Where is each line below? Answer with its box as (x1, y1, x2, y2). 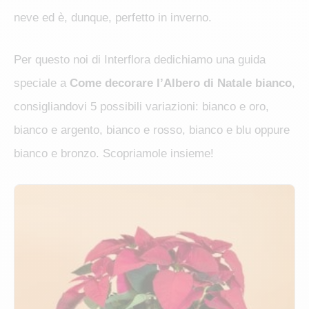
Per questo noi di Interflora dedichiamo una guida (14, 53, 266, 67)
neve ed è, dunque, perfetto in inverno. (14, 10, 212, 24)
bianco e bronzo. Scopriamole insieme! (14, 147, 217, 161)
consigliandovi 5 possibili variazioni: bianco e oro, (14, 100, 269, 114)
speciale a (14, 77, 66, 90)
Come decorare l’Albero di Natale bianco (66, 77, 292, 90)
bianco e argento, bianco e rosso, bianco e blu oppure (14, 123, 290, 137)
